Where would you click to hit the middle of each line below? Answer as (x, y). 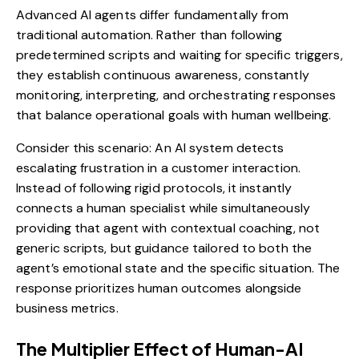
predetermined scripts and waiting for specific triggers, (179, 55)
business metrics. (67, 309)
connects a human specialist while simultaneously (163, 208)
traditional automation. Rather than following (149, 35)
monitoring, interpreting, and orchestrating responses (176, 95)
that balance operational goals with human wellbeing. (174, 115)
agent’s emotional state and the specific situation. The (178, 268)
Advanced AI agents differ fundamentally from (153, 15)
